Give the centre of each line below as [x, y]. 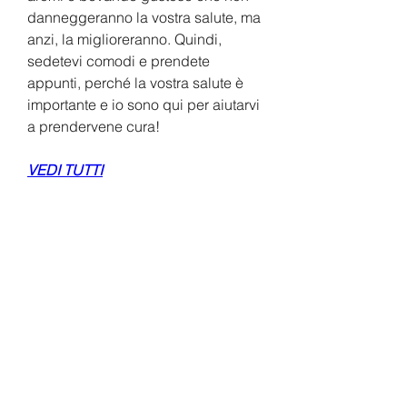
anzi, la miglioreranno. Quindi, [124, 39]
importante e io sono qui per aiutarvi [144, 104]
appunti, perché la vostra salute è [135, 82]
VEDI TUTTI [65, 169]
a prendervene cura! [94, 126]
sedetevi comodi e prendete [119, 60]
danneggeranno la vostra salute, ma [144, 17]
